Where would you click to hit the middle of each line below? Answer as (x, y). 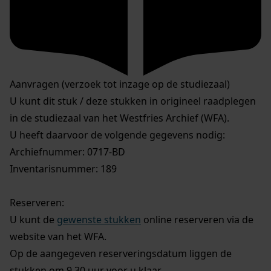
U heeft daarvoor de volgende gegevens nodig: (117, 135)
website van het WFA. (58, 237)
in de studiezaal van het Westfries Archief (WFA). (119, 118)
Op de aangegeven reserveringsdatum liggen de (121, 254)
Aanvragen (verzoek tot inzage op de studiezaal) (120, 84)
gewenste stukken (99, 220)
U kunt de (33, 220)
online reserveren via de (197, 220)
